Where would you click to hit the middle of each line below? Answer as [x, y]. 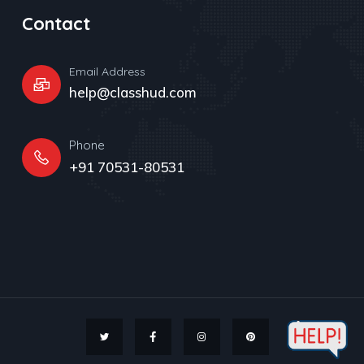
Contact [56, 23]
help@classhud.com [132, 92]
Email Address [107, 71]
